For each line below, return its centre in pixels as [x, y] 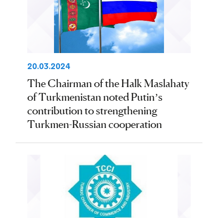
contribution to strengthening [92, 110]
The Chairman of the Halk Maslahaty [108, 83]
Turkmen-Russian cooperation [95, 124]
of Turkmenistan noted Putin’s [95, 97]
